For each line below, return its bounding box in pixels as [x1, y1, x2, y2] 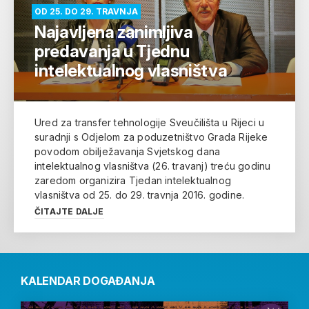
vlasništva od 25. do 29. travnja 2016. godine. [34, 188, 245, 201]
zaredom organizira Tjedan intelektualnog [34, 174, 231, 186]
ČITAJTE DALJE [34, 206, 104, 217]
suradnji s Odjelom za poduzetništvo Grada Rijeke [34, 130, 268, 143]
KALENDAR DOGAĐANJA [21, 273, 155, 288]
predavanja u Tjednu [34, 41, 190, 61]
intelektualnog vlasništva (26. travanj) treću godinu [34, 159, 271, 172]
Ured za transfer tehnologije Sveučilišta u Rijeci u [34, 116, 265, 128]
